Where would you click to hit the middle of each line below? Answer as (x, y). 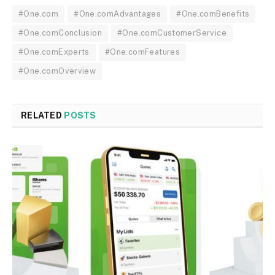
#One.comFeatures (142, 52)
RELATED (43, 115)
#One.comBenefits (213, 14)
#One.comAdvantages (118, 14)
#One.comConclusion (60, 33)
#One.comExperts (54, 52)
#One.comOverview (57, 71)
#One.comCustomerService (172, 33)
